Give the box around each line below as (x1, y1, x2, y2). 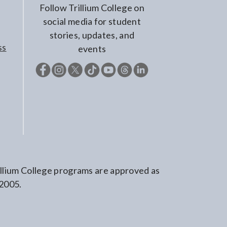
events (78, 43, 106, 54)
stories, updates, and (49, 29, 135, 41)
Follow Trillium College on (40, 2, 144, 13)
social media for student (43, 16, 141, 27)
